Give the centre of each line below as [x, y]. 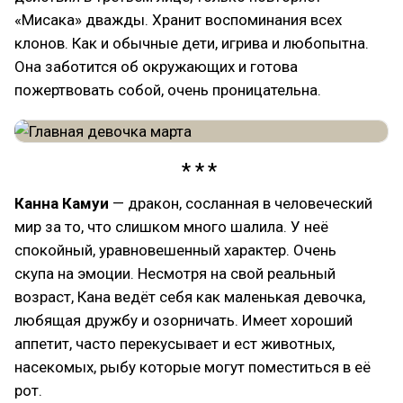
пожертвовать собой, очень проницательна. [168, 90]
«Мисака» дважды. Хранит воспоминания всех [178, 19]
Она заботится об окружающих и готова [156, 66]
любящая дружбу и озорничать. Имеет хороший [184, 320]
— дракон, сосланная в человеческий [241, 203]
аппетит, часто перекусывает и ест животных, [175, 343]
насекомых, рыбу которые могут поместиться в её [193, 367]
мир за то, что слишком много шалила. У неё [171, 226]
